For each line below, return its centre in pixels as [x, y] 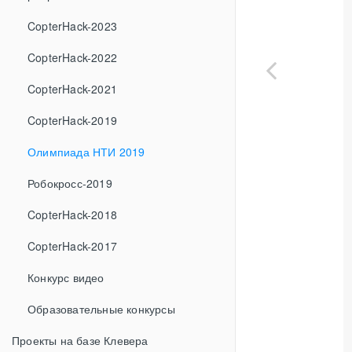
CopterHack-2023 [72, 26]
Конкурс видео [66, 277]
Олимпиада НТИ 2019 [86, 152]
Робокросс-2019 [70, 183]
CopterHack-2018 [72, 214]
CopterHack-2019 [72, 120]
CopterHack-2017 [72, 246]
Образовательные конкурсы [101, 309]
